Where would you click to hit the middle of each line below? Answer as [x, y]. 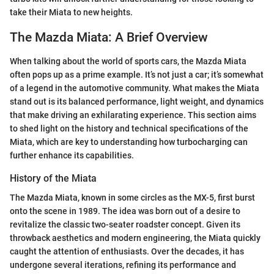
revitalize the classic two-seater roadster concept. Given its [125, 225]
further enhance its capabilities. [72, 155]
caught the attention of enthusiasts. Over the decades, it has [127, 252]
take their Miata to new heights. [71, 13]
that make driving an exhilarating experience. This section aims [133, 115]
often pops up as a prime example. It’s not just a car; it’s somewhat [137, 74]
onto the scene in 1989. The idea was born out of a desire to [125, 211]
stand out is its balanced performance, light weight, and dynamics [137, 101]
